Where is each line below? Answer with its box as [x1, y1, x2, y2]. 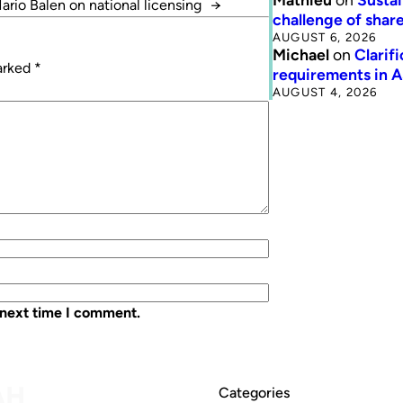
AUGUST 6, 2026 [272, 29, 377, 44]
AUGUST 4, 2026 [272, 84, 378, 99]
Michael [272, 44, 329, 64]
